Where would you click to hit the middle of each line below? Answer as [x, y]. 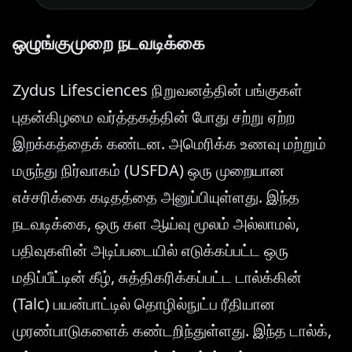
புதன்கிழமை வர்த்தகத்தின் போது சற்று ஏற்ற [154, 116]
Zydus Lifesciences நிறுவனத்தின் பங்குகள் [158, 90]
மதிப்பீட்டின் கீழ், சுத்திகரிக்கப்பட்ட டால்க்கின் [157, 277]
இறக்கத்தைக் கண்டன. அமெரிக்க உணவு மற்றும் [169, 143]
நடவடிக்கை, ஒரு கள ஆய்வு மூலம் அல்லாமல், [156, 223]
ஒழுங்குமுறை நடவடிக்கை [109, 43]
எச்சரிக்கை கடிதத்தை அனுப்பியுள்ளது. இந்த [156, 196]
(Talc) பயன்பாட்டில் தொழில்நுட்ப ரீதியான [144, 303]
